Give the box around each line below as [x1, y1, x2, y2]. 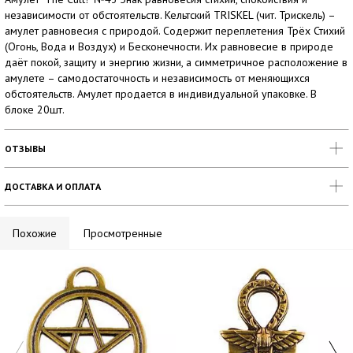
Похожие [13, 226, 57, 240]
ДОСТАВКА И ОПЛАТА [5, 180, 101, 192]
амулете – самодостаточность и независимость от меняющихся [5, 71, 310, 85]
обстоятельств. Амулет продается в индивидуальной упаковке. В [5, 87, 317, 101]
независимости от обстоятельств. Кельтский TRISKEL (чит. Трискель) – [5, 8, 335, 22]
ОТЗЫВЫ [5, 143, 46, 154]
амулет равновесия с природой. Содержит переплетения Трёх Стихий [5, 24, 345, 38]
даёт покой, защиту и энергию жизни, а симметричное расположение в [5, 55, 347, 69]
